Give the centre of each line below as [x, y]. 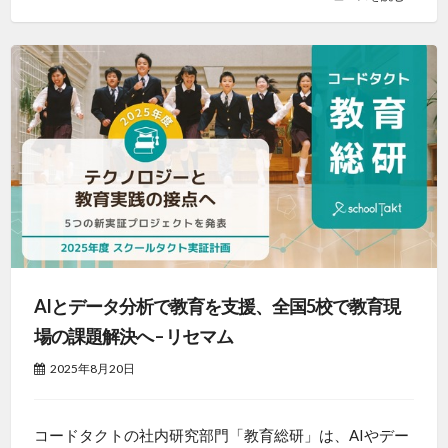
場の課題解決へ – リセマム [133, 335]
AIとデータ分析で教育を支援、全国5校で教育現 [216, 305]
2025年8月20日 [92, 368]
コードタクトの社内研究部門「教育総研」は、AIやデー [221, 434]
